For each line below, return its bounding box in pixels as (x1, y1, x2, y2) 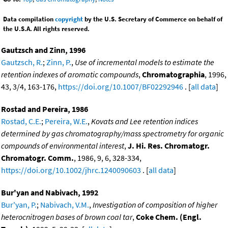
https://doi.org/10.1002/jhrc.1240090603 (1, 164, 141, 175)
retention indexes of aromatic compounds (1, 69, 138, 79)
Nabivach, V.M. (40, 199, 89, 210)
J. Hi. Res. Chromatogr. (128, 140, 210, 151)
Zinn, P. (46, 56, 71, 67)
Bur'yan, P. (1, 199, 37, 210)
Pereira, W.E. (45, 116, 88, 126)
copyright (55, 14, 83, 23)
